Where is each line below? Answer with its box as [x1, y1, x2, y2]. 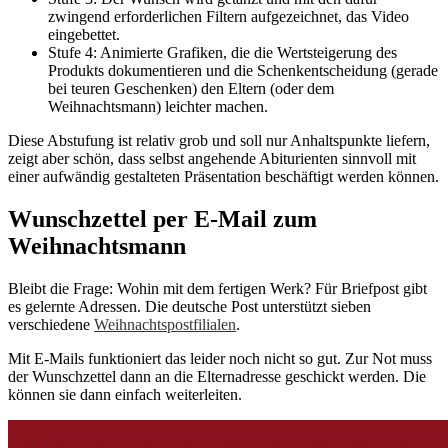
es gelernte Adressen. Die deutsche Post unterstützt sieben [8, 298, 371, 316]
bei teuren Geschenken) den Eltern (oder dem [48, 80, 334, 98]
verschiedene [8, 316, 94, 334]
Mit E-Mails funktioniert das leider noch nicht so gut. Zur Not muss [8, 350, 432, 368]
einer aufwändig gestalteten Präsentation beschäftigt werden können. [8, 168, 439, 186]
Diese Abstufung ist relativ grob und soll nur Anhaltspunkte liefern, [8, 132, 430, 150]
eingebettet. [48, 26, 120, 44]
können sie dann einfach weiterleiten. [8, 386, 242, 404]
